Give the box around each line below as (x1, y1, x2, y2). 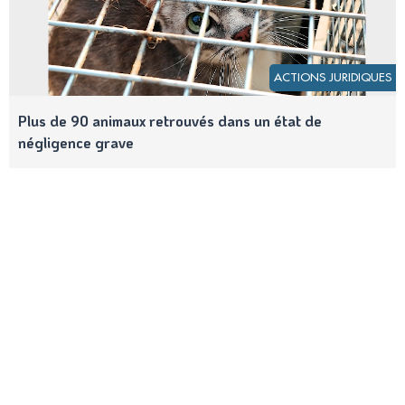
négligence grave (18, 133, 134, 153)
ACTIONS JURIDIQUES (274, 71, 391, 84)
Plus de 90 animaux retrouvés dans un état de (18, 111, 322, 131)
